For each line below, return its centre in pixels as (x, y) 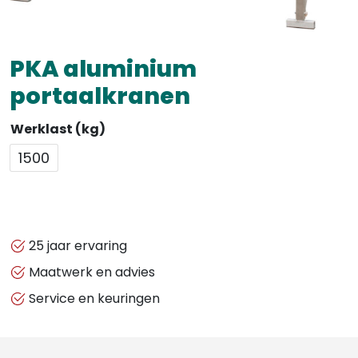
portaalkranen (100, 95)
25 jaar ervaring (76, 245)
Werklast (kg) (58, 129)
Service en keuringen (93, 298)
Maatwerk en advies (90, 272)
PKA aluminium (103, 68)
